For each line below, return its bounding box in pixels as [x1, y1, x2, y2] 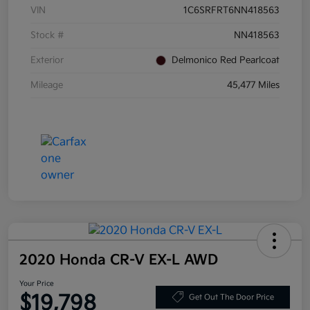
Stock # [30, 30, 64, 42]
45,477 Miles [227, 80, 280, 91]
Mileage [30, 80, 63, 91]
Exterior [30, 55, 64, 66]
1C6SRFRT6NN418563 [183, 5, 280, 17]
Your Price [19, 280, 54, 289]
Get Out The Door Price [188, 292, 274, 302]
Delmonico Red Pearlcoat [172, 55, 280, 66]
